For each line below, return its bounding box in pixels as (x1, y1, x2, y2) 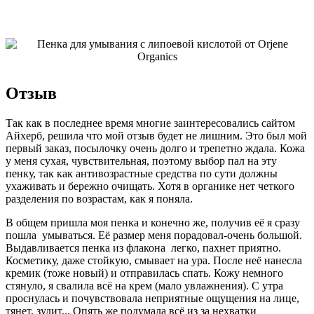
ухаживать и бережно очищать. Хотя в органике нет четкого (6, 179, 294, 192)
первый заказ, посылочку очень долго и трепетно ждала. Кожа (6, 142, 305, 154)
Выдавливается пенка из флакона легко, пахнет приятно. (6, 241, 281, 254)
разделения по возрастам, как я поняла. (6, 192, 193, 205)
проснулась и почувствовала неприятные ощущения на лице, (6, 292, 299, 304)
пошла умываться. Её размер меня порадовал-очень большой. (6, 228, 302, 241)
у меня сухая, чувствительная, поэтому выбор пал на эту (6, 154, 277, 167)
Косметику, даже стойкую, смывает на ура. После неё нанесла (6, 254, 302, 266)
